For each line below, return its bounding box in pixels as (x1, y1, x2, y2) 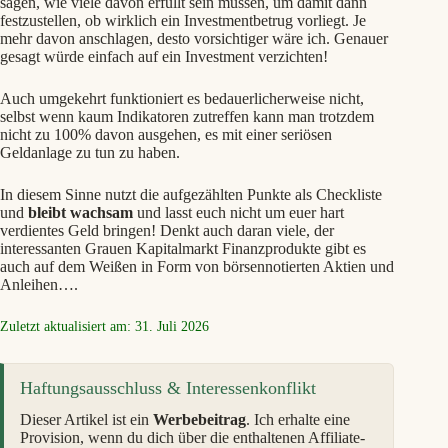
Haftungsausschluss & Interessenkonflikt (20, 378, 316, 399)
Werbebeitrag (153, 411, 246, 429)
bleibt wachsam (28, 204, 133, 222)
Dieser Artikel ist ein (20, 411, 153, 429)
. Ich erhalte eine (246, 411, 350, 429)
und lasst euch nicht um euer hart (133, 204, 344, 222)
